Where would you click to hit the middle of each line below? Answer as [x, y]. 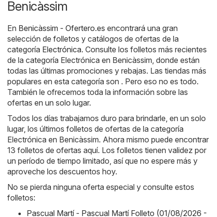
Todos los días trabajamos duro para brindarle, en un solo [107, 118]
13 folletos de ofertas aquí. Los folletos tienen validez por [107, 150]
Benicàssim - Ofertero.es [62, 28]
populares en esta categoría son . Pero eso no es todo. [103, 82]
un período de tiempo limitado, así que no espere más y [102, 161]
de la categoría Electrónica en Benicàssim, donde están [103, 60]
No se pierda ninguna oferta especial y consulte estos [101, 187]
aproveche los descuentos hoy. [62, 172]
